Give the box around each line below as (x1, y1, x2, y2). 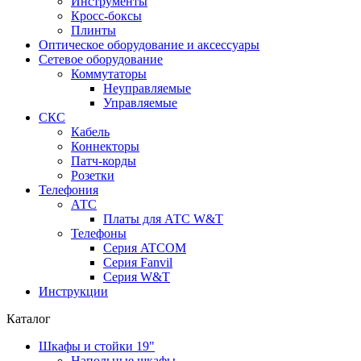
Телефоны (71, 226, 127, 240)
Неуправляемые (103, 81, 191, 95)
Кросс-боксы (71, 9, 142, 23)
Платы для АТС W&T (103, 212, 223, 226)
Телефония (39, 183, 98, 197)
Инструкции (39, 284, 108, 298)
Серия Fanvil (103, 255, 172, 269)
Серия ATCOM (103, 241, 186, 255)
